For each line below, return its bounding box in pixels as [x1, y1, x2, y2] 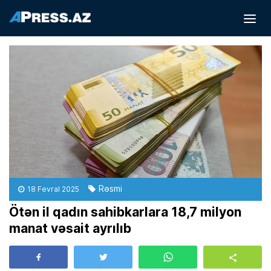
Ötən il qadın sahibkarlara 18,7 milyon [9, 203, 241, 221]
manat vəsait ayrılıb [9, 219, 131, 238]
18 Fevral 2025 [27, 184, 79, 195]
